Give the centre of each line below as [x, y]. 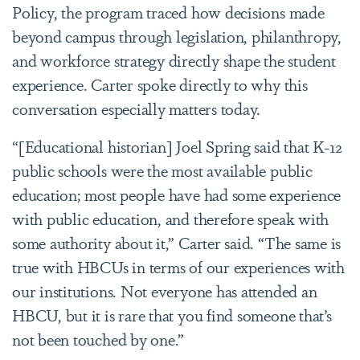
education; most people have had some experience [177, 194]
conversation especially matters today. [137, 108]
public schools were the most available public [162, 170]
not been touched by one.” [98, 338]
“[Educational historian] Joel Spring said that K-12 [178, 145]
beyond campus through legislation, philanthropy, [177, 35]
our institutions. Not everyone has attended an [165, 290]
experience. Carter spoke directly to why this [160, 84]
